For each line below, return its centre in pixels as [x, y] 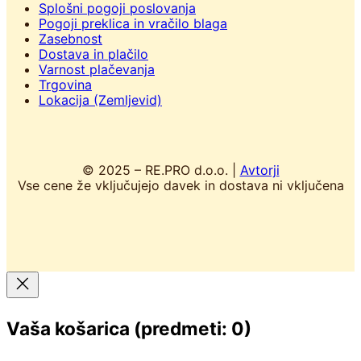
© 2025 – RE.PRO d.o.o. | [161, 170]
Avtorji [259, 170]
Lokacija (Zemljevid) [100, 100]
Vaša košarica [70, 328]
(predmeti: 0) [193, 328]
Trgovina [65, 84]
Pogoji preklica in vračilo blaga [133, 23]
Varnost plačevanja [97, 69]
